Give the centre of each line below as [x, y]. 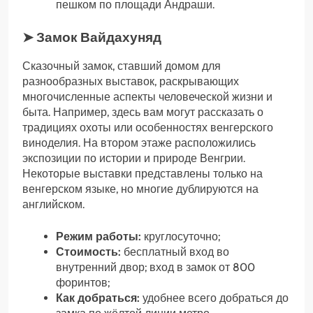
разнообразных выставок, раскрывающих [131, 81]
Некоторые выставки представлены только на [143, 173]
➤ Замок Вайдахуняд [92, 37]
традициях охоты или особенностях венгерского [148, 127]
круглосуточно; [181, 236]
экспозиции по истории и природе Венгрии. [134, 158]
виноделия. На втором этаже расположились [139, 143]
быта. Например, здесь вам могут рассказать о [143, 112]
